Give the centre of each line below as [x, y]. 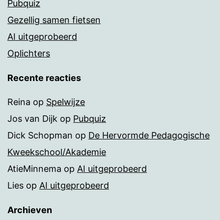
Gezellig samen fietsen [54, 20]
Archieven [30, 210]
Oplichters [29, 54]
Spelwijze [66, 102]
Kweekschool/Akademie [57, 152]
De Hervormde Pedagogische [149, 136]
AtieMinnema [34, 169]
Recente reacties [44, 78]
